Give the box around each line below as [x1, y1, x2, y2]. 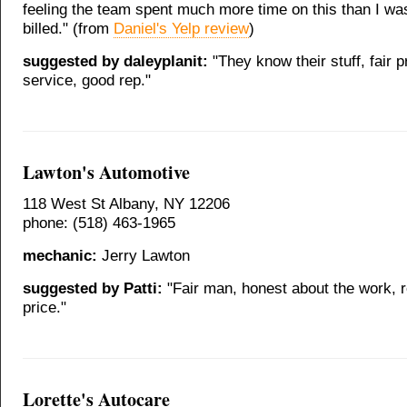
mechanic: [23, 246, 97, 264]
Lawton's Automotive [23, 158, 190, 185]
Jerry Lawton [97, 246, 190, 264]
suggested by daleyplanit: [23, 52, 208, 70]
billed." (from [23, 19, 114, 37]
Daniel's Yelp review [114, 19, 249, 37]
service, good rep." [23, 71, 151, 89]
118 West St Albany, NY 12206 [23, 194, 230, 213]
